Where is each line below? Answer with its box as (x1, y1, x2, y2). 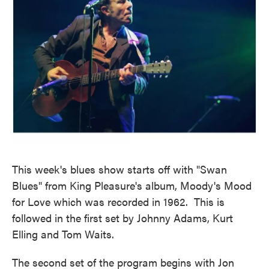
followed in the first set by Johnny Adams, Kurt (12, 210, 233, 225)
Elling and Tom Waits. (12, 226, 114, 241)
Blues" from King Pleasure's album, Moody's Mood (12, 178, 252, 193)
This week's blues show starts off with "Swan (12, 162, 227, 177)
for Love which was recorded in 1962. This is (12, 194, 225, 209)
